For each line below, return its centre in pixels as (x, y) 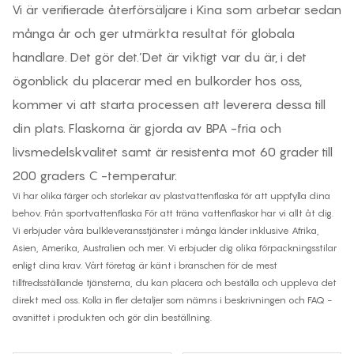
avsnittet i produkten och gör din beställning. (112, 317)
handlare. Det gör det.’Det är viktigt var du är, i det (159, 56)
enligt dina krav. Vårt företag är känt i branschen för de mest (145, 265)
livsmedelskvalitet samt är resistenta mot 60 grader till (172, 151)
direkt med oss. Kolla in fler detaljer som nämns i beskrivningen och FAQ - (172, 299)
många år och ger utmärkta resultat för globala (153, 33)
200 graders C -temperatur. (94, 175)
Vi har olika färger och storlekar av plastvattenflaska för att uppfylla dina (171, 195)
